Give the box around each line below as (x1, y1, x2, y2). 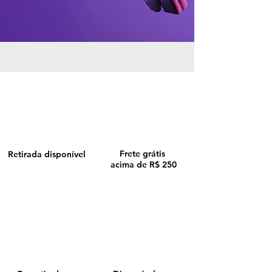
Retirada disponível (7, 148, 86, 160)
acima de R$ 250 (110, 158, 177, 170)
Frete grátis (119, 148, 168, 159)
